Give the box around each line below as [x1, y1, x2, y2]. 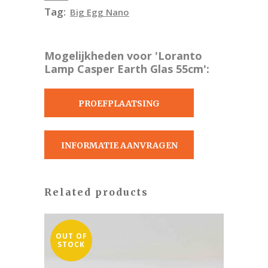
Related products [44, 186, 148, 198]
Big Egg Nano [70, 6, 129, 18]
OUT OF [55, 231, 87, 241]
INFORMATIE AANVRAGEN [60, 140, 178, 151]
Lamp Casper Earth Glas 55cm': [44, 62, 209, 76]
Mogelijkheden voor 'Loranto [44, 48, 202, 63]
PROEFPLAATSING [78, 98, 160, 109]
